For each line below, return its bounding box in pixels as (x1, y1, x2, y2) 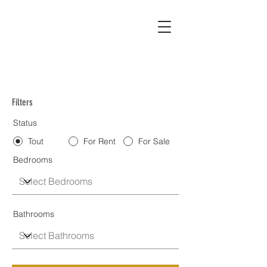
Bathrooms (13, 209, 54, 219)
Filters (12, 97, 33, 108)
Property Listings (39, 60, 152, 84)
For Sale (138, 136, 170, 147)
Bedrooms (13, 154, 52, 165)
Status (13, 117, 37, 128)
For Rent (83, 136, 116, 147)
